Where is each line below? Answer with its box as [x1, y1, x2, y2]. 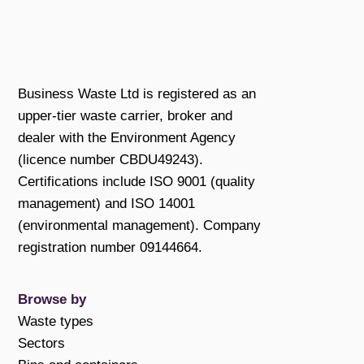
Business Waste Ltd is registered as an [18, 86, 257, 102]
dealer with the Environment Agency [18, 130, 236, 146]
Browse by [18, 291, 87, 307]
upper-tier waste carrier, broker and [18, 108, 233, 124]
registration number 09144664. [18, 240, 203, 256]
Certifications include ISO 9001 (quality [18, 174, 256, 190]
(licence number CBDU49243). [18, 152, 204, 168]
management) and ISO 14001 [18, 196, 196, 212]
